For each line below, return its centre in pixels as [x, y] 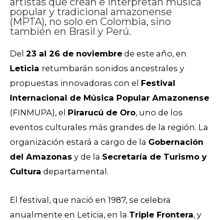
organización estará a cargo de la [79, 142]
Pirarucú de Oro [102, 112]
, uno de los [159, 112]
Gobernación [176, 142]
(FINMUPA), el [39, 112]
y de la [87, 156]
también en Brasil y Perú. [70, 31]
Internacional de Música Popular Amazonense [110, 97]
